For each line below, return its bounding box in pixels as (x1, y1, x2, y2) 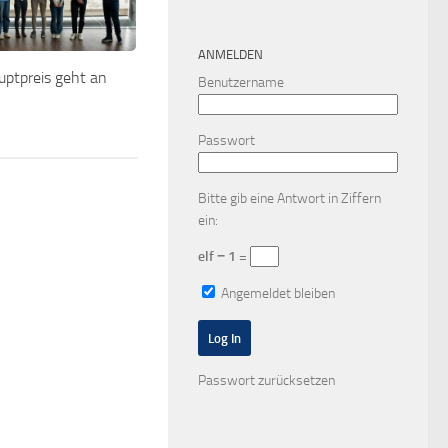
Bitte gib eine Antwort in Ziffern (198, 190, 381, 208)
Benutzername (198, 74, 284, 92)
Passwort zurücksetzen (198, 371, 335, 389)
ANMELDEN (198, 47, 263, 63)
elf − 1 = (198, 248, 250, 266)
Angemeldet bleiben (218, 285, 335, 303)
